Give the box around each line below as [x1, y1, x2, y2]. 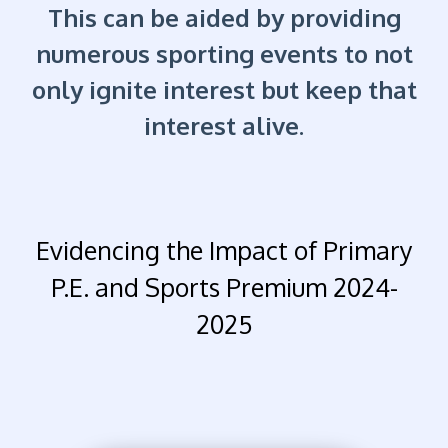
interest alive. [144, 110, 304, 142]
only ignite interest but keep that [31, 74, 417, 106]
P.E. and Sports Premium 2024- [50, 271, 398, 304]
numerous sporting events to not [35, 38, 413, 70]
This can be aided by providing [47, 2, 401, 34]
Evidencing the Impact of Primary [35, 234, 413, 267]
